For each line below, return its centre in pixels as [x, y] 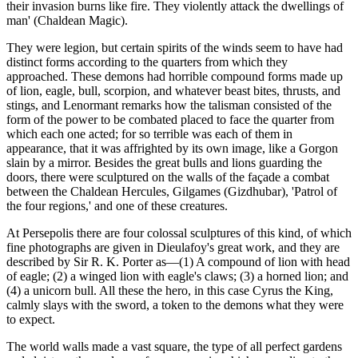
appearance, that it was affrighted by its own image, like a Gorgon [172, 149]
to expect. [31, 320]
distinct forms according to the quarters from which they [147, 62]
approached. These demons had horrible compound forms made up [175, 77]
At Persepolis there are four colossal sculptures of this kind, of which [179, 233]
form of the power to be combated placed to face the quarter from [170, 120]
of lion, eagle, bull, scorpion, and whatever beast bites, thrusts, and [173, 91]
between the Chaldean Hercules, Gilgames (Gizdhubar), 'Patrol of [172, 192]
